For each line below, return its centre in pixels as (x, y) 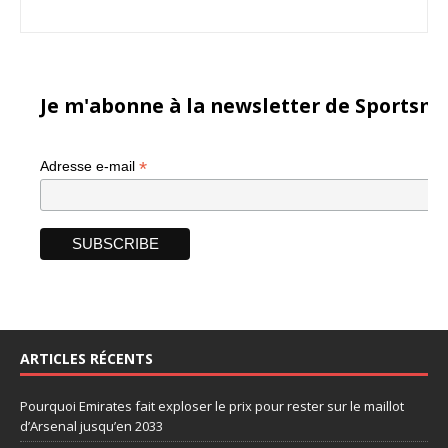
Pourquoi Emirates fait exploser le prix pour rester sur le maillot (212, 405)
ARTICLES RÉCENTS (86, 358)
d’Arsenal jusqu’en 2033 (91, 425)
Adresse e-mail (89, 166)
